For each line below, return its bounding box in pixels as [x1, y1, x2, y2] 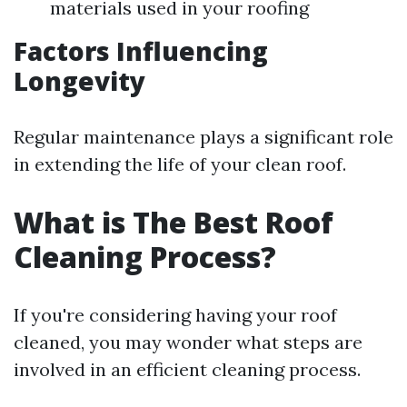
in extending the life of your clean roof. [14, 153, 346, 175]
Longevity [14, 64, 145, 98]
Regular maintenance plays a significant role [14, 125, 393, 148]
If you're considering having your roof [14, 303, 337, 326]
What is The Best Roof [14, 203, 333, 242]
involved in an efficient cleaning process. [14, 358, 361, 381]
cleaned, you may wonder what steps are [14, 331, 362, 353]
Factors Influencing [14, 34, 268, 68]
